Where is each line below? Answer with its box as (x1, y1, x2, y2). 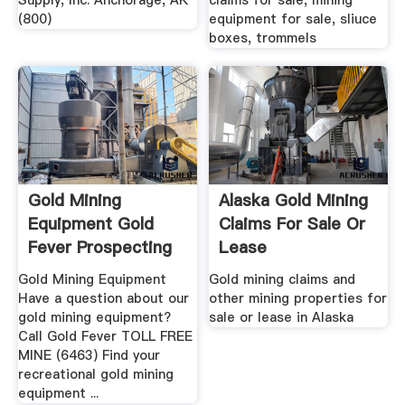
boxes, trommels (209, 29, 317, 48)
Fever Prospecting (27, 236, 172, 259)
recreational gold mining (17, 364, 174, 383)
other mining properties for (209, 288, 388, 307)
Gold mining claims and (209, 269, 356, 288)
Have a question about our (17, 288, 189, 307)
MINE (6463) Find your (17, 345, 160, 364)
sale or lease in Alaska (209, 307, 354, 326)
